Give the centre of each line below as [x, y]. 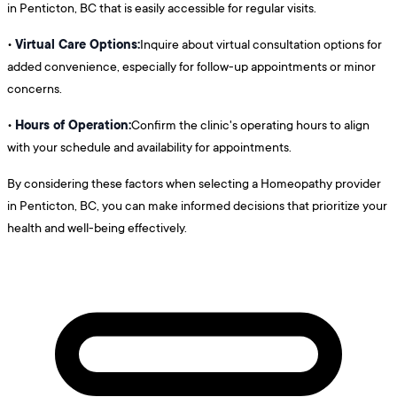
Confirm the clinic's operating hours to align [250, 125]
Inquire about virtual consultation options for [261, 44]
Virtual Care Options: [78, 44]
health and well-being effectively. [97, 228]
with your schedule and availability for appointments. [149, 147]
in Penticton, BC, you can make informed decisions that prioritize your [197, 206]
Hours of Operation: [73, 125]
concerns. [35, 89]
